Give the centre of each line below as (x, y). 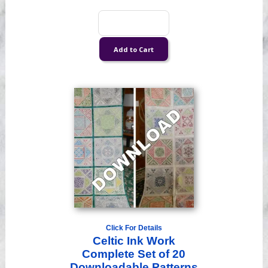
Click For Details (134, 228)
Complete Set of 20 (134, 254)
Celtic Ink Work (134, 241)
